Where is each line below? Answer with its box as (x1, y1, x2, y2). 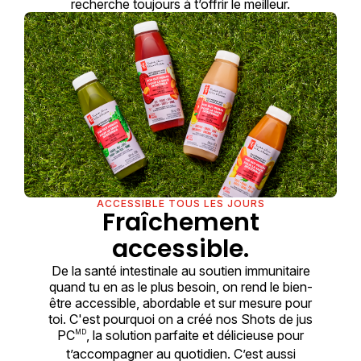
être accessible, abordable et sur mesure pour (49, 294, 312, 311)
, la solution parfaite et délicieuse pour (86, 326, 304, 343)
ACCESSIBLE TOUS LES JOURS (96, 197, 265, 210)
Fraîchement (102, 205, 259, 239)
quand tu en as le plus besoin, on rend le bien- (48, 278, 313, 295)
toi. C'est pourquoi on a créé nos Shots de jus (48, 310, 313, 327)
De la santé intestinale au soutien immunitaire (51, 262, 310, 279)
